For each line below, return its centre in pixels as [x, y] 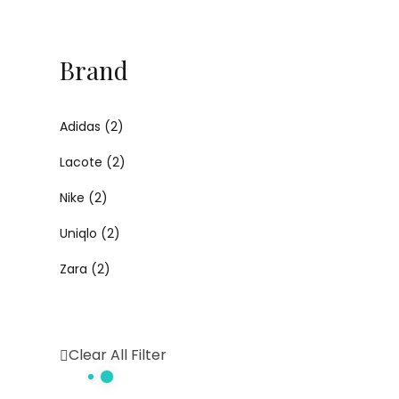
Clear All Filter [118, 355]
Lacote [81, 162]
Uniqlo [79, 233]
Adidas [81, 126]
